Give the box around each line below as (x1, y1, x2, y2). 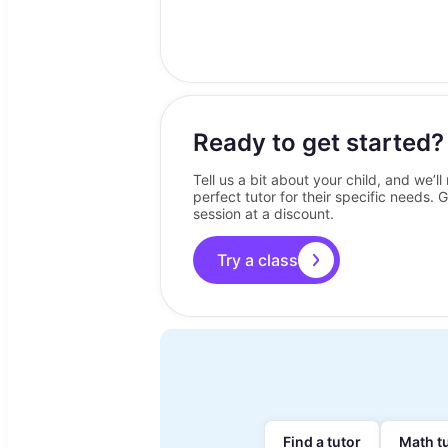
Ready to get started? (193, 128, 444, 157)
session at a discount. (193, 205, 334, 222)
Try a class (217, 250, 298, 270)
